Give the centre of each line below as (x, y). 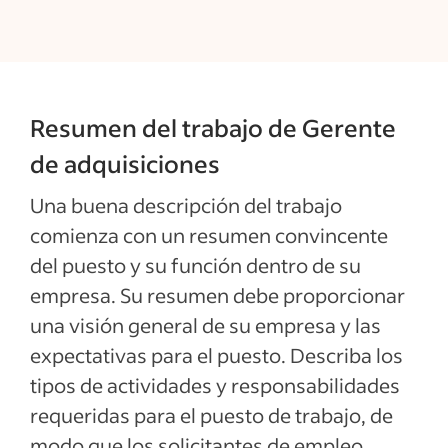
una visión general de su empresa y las (205, 325)
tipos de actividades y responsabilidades (215, 385)
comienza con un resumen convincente (209, 235)
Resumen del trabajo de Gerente (213, 127)
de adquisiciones (125, 163)
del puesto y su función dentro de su (195, 265)
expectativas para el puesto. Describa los (216, 355)
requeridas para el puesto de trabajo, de (211, 415)
